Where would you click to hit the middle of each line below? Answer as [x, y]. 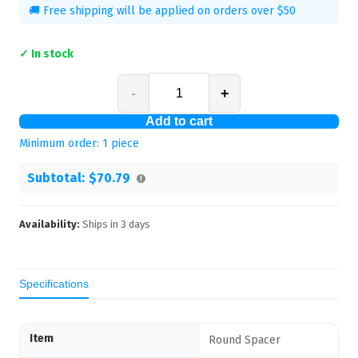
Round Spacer [245, 340]
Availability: [50, 224]
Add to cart [179, 121]
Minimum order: [61, 143]
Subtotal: [56, 178]
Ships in [100, 224]
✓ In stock [46, 54]
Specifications [54, 284]
